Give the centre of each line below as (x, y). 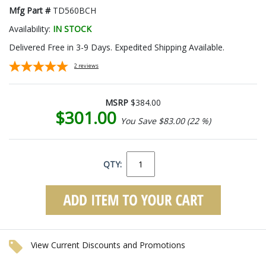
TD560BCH (75, 10)
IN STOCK (72, 28)
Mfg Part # (31, 10)
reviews (88, 65)
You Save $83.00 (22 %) (166, 121)
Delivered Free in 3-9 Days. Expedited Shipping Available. (117, 47)
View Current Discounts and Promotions (108, 245)
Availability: (31, 28)
